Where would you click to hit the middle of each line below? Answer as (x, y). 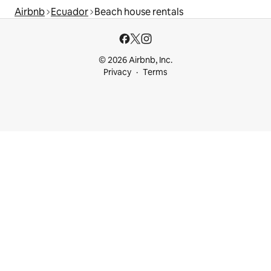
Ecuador (70, 11)
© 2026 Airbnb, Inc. (135, 60)
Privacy (117, 72)
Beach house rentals (139, 11)
